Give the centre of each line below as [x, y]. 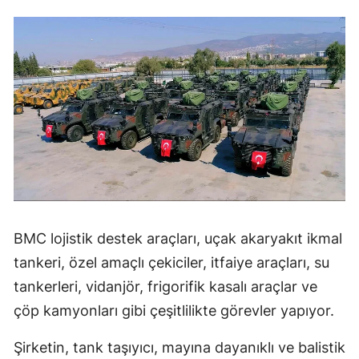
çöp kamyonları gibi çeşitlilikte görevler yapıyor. [174, 311]
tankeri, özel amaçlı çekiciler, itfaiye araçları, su [171, 263]
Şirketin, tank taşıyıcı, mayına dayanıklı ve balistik [179, 348]
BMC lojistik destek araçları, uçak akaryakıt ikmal [178, 239]
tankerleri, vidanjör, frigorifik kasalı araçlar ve [165, 287]
